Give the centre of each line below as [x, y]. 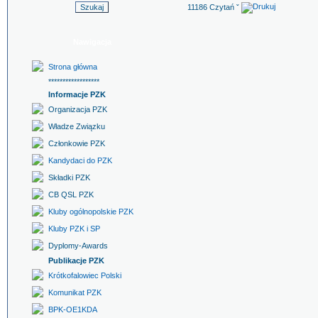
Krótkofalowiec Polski [84, 275]
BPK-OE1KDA [72, 309]
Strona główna [72, 67]
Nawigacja [92, 42]
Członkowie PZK [76, 143]
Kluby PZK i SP [74, 229]
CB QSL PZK [71, 194]
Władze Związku [76, 126]
